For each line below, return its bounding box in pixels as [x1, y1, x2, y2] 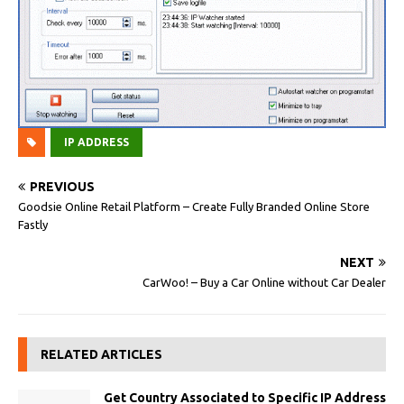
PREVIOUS [30, 179, 95, 194]
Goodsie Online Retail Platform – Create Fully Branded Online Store [18, 199, 370, 213]
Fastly [18, 217, 48, 231]
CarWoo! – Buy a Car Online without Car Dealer [142, 275, 386, 289]
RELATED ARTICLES [41, 346, 162, 362]
